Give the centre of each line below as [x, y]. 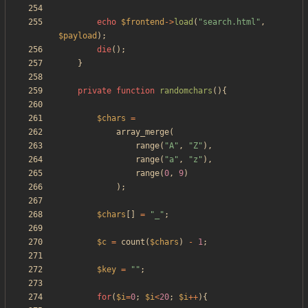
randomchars [186, 91]
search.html [229, 22]
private [95, 91]
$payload [78, 36]
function [135, 91]
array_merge [143, 132]
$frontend [143, 22]
